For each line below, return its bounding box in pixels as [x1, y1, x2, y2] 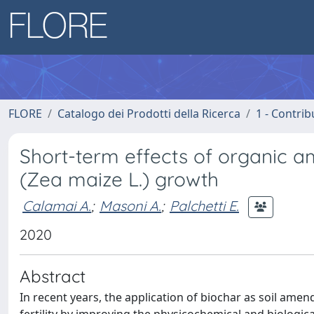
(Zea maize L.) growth [20, 167, 219, 191]
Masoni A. [100, 196, 161, 214]
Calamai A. [22, 196, 91, 214]
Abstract [20, 266, 86, 287]
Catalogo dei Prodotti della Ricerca [57, 106, 240, 121]
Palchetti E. [170, 196, 239, 214]
